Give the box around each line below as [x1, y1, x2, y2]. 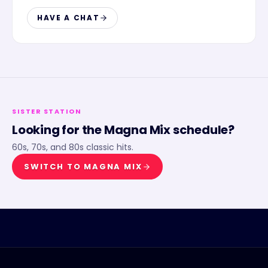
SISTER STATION [12, 106, 82, 116]
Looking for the [12, 121, 104, 138]
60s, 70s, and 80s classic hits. [12, 141, 133, 153]
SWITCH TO [24, 161, 84, 172]
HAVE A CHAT [37, 13, 100, 23]
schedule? [170, 121, 235, 138]
